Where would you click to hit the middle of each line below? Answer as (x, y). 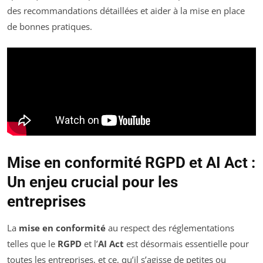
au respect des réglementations (170, 228)
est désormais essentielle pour (186, 244)
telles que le (32, 244)
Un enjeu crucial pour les (92, 182)
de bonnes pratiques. (50, 26)
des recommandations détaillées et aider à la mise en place (126, 10)
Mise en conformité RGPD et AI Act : (131, 163)
